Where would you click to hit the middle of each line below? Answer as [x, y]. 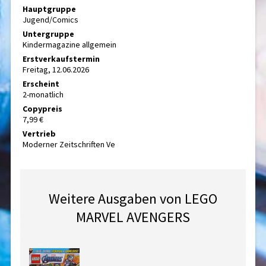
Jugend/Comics [51, 20]
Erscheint [41, 84]
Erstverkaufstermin [61, 59]
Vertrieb [39, 134]
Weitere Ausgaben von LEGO [133, 199]
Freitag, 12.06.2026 [56, 69]
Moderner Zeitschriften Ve [69, 144]
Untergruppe [49, 34]
